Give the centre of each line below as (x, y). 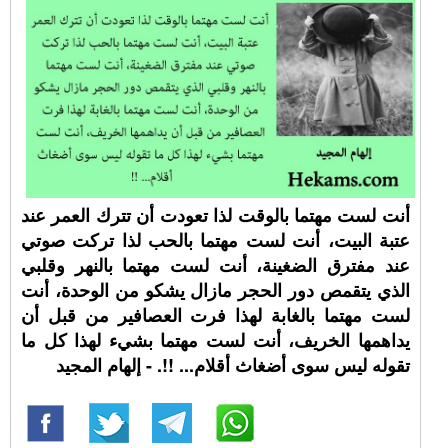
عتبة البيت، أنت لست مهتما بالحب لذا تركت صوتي (215, 240)
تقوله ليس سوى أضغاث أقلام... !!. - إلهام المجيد (232, 365)
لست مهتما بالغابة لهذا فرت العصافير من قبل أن (215, 315)
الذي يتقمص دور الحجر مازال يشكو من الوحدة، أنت (215, 290)
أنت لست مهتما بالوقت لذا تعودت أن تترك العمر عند (215, 215)
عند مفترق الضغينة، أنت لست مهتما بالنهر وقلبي (215, 265)
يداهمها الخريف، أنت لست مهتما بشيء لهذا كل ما (215, 340)
